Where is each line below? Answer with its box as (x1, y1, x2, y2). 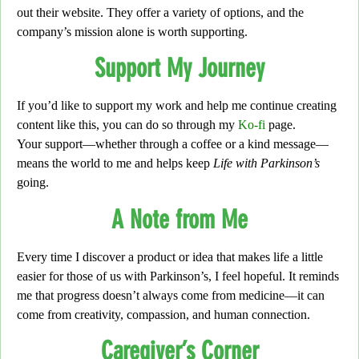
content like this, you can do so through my (17, 118, 238, 132)
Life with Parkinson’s (213, 156, 320, 171)
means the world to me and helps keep (17, 156, 213, 171)
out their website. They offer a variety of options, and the (17, 5, 304, 19)
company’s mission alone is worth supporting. (17, 24, 248, 38)
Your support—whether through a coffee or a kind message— (17, 137, 329, 151)
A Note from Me (111, 204, 248, 235)
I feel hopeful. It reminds (212, 268, 339, 283)
